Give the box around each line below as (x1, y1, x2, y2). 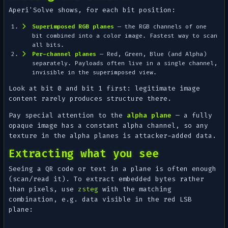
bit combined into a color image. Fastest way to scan (32, 32, 217, 40)
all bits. (32, 41, 64, 49)
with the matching (98, 184, 172, 193)
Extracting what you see (9, 147, 159, 161)
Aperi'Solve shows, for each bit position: (9, 6, 176, 15)
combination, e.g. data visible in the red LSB (9, 194, 192, 204)
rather (176, 174, 205, 183)
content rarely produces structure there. (9, 94, 172, 103)
